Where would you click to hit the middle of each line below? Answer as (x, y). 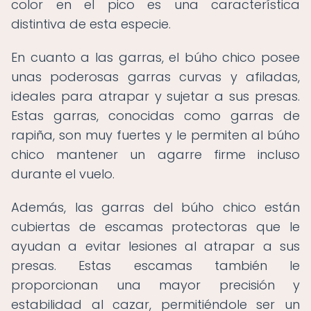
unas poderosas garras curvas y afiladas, (155, 77)
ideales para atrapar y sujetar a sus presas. (155, 96)
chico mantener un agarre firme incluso (155, 154)
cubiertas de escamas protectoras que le (155, 227)
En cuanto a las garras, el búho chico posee (155, 57)
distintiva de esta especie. (91, 24)
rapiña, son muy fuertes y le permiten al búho (155, 135)
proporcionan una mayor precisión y (155, 285)
